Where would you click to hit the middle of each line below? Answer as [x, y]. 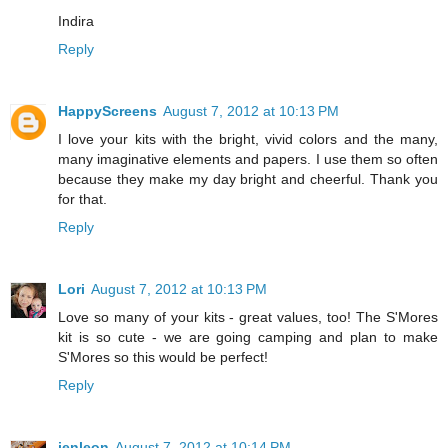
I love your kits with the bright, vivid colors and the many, [248, 139]
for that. [82, 199]
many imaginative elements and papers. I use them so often [248, 159]
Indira [76, 21]
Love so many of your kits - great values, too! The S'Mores [248, 317]
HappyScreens [107, 111]
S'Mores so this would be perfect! [163, 357]
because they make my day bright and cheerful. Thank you [248, 179]
